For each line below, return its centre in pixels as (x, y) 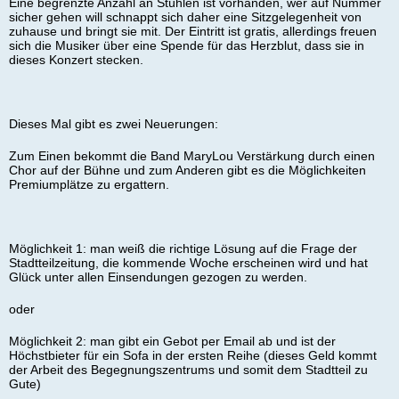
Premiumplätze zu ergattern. (89, 184)
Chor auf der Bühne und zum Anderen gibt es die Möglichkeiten (187, 170)
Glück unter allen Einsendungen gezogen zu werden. (158, 277)
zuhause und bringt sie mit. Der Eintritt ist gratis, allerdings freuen (193, 31)
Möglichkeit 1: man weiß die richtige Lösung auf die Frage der (183, 248)
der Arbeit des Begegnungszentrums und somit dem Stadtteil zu (188, 369)
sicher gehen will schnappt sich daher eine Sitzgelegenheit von (185, 16)
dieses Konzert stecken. (76, 59)
